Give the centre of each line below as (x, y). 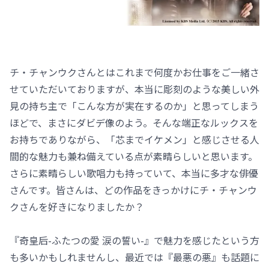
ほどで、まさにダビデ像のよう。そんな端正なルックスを (134, 122)
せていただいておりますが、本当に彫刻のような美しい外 (134, 89)
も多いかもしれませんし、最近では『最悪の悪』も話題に (134, 257)
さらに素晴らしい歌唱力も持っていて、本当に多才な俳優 (134, 173)
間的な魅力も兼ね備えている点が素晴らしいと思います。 (134, 156)
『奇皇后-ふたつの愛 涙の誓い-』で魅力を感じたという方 (134, 240)
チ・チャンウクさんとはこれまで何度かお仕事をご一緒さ (134, 72)
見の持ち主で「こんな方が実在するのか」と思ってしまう (134, 105)
